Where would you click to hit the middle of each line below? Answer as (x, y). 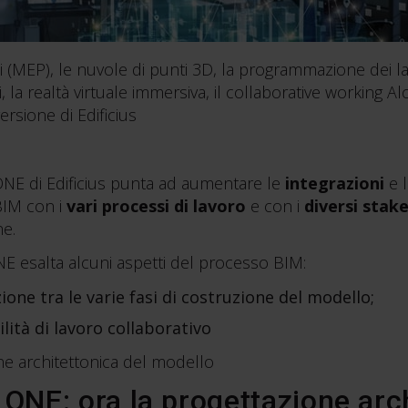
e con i (275, 205)
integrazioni (337, 183)
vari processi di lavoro (156, 205)
